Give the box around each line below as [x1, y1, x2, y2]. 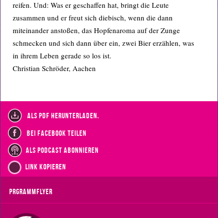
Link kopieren [25, 163, 66, 171]
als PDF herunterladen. [26, 111, 99, 120]
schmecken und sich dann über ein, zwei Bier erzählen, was [13, 38, 194, 48]
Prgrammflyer [9, 187, 53, 196]
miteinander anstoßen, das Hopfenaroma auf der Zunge [13, 25, 180, 35]
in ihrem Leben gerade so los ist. [13, 51, 111, 60]
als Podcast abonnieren [26, 146, 99, 155]
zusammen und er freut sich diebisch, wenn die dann [13, 13, 173, 22]
